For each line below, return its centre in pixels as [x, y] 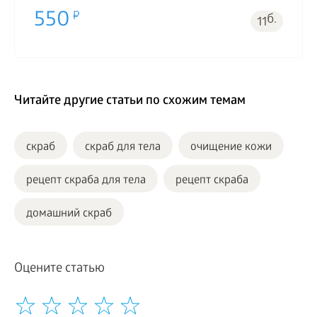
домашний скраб [69, 214]
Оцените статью [59, 269]
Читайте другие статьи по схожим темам [130, 101]
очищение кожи [231, 147]
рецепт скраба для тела [86, 180]
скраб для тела [123, 147]
